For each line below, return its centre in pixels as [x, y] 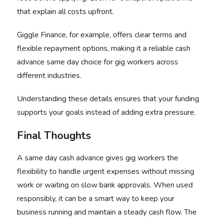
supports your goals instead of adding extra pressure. [106, 112]
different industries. [50, 76]
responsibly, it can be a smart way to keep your [96, 199]
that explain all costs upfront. [66, 12]
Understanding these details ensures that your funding [108, 99]
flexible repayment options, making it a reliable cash [104, 48]
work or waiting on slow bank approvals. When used [105, 185]
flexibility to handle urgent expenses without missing [106, 171]
